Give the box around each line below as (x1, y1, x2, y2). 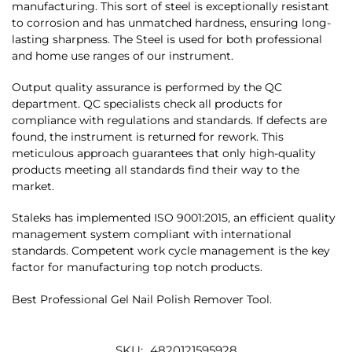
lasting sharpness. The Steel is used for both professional (12, 31, 322, 46)
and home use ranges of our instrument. (12, 48, 233, 63)
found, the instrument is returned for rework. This (12, 129, 284, 144)
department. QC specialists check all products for (12, 96, 283, 111)
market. (12, 178, 54, 193)
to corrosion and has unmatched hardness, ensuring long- (12, 15, 331, 30)
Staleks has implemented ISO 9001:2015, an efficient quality (12, 211, 335, 225)
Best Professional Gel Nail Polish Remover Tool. (12, 291, 272, 306)
